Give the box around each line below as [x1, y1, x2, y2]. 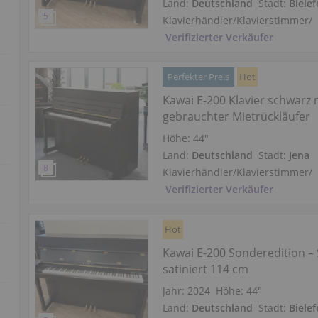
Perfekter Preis [168, 70, 230, 84]
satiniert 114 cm [163, 261, 249, 278]
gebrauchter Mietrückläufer [163, 109, 311, 125]
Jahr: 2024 [163, 284, 211, 298]
